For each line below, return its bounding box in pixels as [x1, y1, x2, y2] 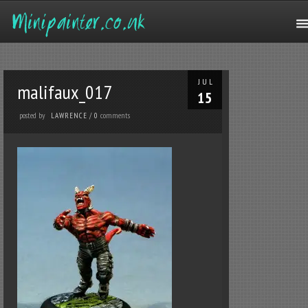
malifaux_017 [17, 79, 113, 104]
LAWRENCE [51, 111, 88, 120]
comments [100, 110, 131, 120]
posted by [17, 110, 48, 120]
